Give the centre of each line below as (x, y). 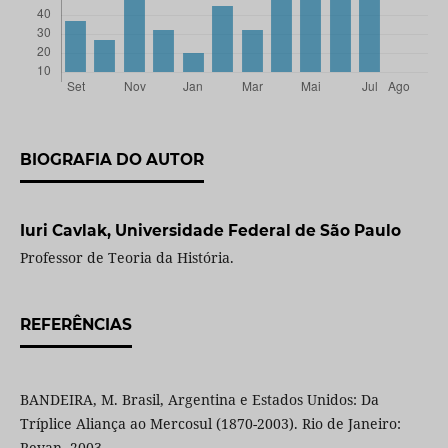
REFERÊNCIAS (75, 324)
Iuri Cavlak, (67, 230)
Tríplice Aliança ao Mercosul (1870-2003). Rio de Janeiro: (210, 423)
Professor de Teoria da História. (126, 257)
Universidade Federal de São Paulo (257, 230)
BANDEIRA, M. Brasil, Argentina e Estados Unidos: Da (199, 399)
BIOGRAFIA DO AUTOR (111, 160)
